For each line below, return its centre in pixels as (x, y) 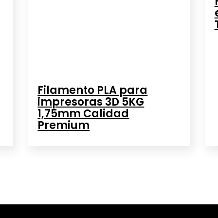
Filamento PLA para (93, 91)
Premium (64, 126)
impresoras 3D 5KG (91, 102)
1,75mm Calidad (83, 114)
